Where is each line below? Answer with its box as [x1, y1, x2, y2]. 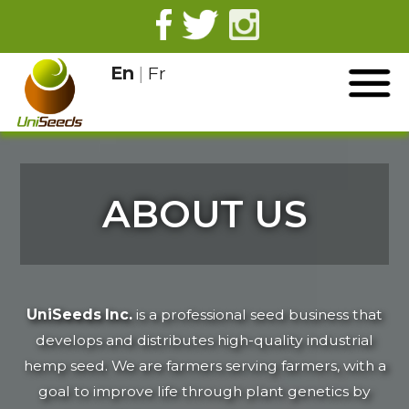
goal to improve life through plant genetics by [38, 382, 371, 400]
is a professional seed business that [132, 305, 383, 323]
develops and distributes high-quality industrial [36, 330, 373, 349]
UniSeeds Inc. [26, 305, 132, 323]
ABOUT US [101, 191, 308, 237]
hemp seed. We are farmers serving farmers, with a [23, 356, 386, 374]
